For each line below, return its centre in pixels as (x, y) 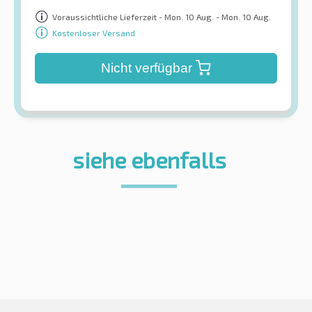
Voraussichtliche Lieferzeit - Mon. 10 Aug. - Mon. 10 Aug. (162, 16)
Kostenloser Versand (94, 32)
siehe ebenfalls (149, 160)
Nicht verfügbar (146, 68)
